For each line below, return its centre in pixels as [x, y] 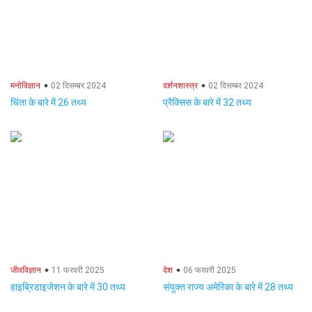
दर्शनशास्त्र [180, 86]
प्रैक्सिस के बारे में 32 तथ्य [207, 102]
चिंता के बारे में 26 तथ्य [48, 102]
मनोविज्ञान [25, 86]
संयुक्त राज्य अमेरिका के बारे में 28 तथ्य [228, 287]
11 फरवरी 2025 [77, 270]
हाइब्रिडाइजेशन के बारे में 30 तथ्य [68, 287]
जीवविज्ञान [26, 270]
